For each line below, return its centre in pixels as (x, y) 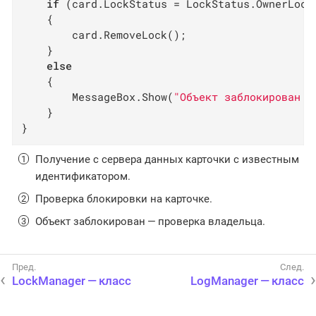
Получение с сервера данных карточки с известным (167, 159)
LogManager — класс (247, 280)
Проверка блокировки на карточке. (124, 199)
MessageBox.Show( (98, 97)
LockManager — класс (72, 280)
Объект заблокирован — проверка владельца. (150, 221)
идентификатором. (83, 176)
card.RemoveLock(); (104, 35)
